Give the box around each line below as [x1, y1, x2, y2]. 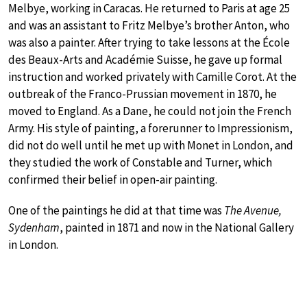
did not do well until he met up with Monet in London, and [8, 137, 293, 153]
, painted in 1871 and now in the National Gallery [60, 219, 294, 235]
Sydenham [8, 219, 60, 235]
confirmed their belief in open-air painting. [8, 171, 217, 187]
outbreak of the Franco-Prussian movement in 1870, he [8, 86, 277, 101]
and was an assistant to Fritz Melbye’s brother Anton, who [8, 17, 290, 33]
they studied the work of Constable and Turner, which [8, 154, 272, 170]
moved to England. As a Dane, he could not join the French [8, 103, 291, 119]
